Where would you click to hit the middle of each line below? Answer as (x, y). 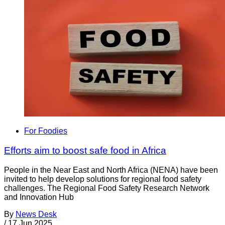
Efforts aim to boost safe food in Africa (85, 151)
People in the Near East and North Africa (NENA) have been (111, 170)
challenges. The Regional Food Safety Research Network (107, 188)
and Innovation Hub (39, 197)
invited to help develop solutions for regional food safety (103, 179)
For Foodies (46, 131)
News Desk (36, 214)
